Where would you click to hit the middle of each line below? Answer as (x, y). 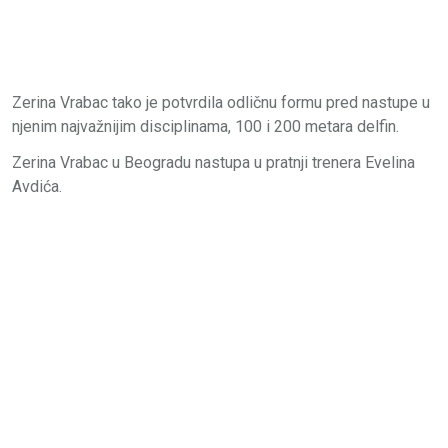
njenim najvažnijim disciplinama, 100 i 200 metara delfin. (205, 127)
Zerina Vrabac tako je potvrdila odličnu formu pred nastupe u (221, 103)
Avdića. (37, 187)
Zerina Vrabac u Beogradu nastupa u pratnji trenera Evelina (213, 163)
